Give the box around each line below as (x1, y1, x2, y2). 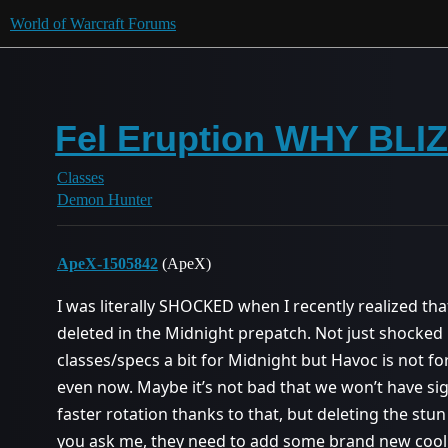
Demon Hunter (57, 191, 152, 208)
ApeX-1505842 (57, 255, 158, 272)
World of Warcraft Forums (10, 15, 176, 32)
